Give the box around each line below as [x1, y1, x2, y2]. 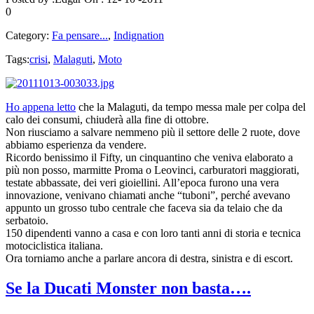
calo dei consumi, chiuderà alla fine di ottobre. [6, 114, 209, 126]
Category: [6, 29, 49, 42]
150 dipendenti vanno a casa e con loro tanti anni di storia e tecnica [6, 227, 301, 240]
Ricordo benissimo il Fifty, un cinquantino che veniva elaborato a [6, 151, 293, 164]
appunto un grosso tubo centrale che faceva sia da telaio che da [6, 202, 282, 214]
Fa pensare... [52, 29, 108, 42]
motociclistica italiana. [6, 240, 103, 252]
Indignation [114, 29, 164, 42]
